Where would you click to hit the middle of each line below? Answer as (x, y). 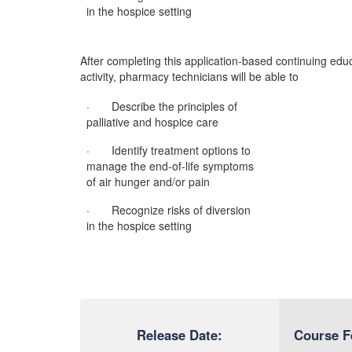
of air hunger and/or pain (148, 181)
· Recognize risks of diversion (169, 210)
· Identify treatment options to (169, 150)
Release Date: (180, 335)
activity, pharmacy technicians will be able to (189, 76)
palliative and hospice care (152, 122)
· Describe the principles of (162, 106)
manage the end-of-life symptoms (170, 166)
